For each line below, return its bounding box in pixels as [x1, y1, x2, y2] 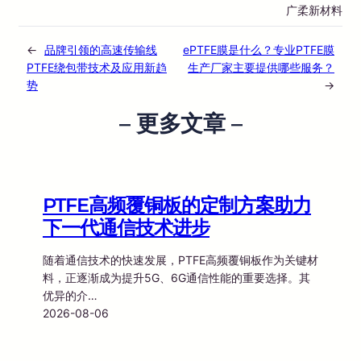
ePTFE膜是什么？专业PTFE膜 [183, 42, 334, 56]
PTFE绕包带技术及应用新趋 [27, 60, 167, 74]
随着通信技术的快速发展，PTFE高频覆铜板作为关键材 [43, 252, 318, 267]
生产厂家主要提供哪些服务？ [188, 60, 334, 74]
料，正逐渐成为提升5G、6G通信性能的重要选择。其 [43, 270, 310, 284]
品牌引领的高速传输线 [44, 42, 157, 56]
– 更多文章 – [119, 109, 242, 137]
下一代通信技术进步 [43, 215, 210, 239]
